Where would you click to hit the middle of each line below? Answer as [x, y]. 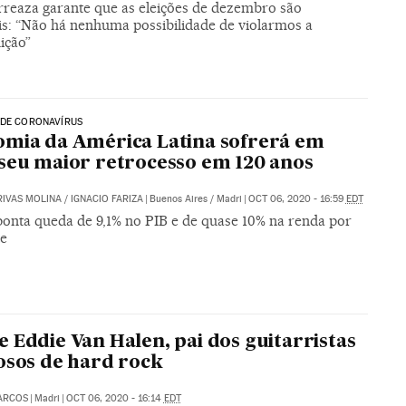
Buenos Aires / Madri [195, 198]
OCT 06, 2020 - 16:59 [297, 198]
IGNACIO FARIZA [106, 198]
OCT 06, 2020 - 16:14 [115, 398]
